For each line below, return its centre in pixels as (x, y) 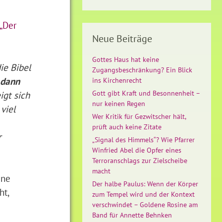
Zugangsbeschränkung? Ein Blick (142, 70)
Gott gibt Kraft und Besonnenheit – (146, 93)
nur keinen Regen (119, 104)
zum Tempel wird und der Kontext (143, 194)
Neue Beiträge (122, 39)
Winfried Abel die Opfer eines (137, 150)
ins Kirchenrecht (117, 80)
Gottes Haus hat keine (126, 59)
